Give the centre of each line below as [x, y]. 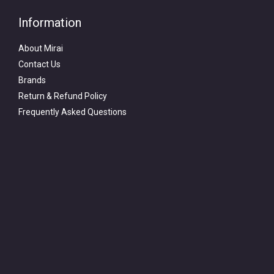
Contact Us [39, 64]
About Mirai [41, 48]
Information [50, 23]
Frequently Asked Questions [72, 112]
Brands [32, 80]
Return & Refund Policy [63, 96]
